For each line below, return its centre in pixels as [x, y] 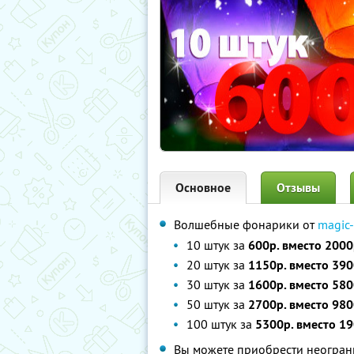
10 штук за [217, 245]
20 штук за [217, 265]
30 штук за [217, 284]
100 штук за [221, 324]
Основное [203, 188]
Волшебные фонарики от [246, 224]
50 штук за [217, 304]
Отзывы [298, 188]
